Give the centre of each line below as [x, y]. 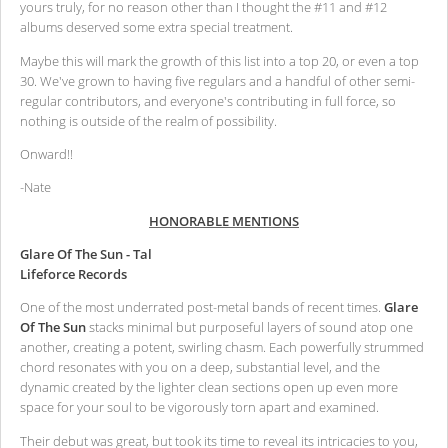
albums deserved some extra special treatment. [156, 27]
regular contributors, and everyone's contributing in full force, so [208, 100]
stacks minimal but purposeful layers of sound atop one [249, 327]
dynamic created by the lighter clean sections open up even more [209, 387]
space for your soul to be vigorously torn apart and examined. [199, 407]
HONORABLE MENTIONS [224, 220]
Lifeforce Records [73, 273]
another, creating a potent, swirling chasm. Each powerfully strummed [222, 347]
